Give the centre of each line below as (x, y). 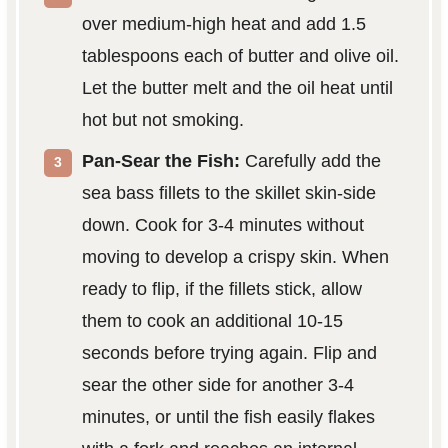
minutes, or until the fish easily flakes (228, 417)
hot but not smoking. (162, 120)
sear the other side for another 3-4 (217, 385)
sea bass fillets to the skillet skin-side (228, 193)
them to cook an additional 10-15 (212, 321)
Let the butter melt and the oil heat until (237, 88)
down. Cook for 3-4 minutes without (222, 225)
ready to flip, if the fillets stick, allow (221, 289)
